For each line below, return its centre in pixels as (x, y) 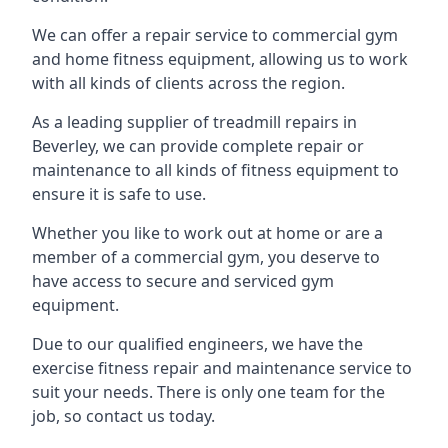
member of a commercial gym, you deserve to (206, 257)
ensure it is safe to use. (119, 194)
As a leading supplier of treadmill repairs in (194, 122)
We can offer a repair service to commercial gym (215, 35)
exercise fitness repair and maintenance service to (222, 368)
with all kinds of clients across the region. (188, 83)
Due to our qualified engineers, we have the (197, 344)
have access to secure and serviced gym (183, 281)
